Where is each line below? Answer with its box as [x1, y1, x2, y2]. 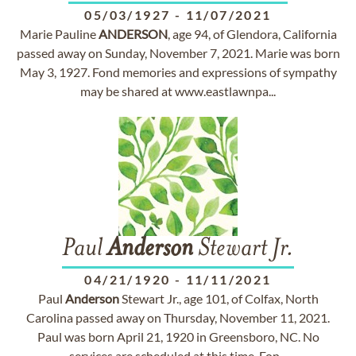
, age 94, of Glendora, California [167, 26, 337, 41]
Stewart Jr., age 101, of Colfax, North [118, 291, 319, 306]
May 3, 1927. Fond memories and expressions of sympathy [19, 64, 337, 79]
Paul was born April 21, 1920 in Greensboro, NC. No [37, 329, 319, 344]
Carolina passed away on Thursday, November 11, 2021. [26, 310, 330, 325]
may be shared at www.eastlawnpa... [80, 83, 276, 99]
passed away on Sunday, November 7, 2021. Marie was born [16, 45, 340, 60]
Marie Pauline [19, 26, 99, 41]
